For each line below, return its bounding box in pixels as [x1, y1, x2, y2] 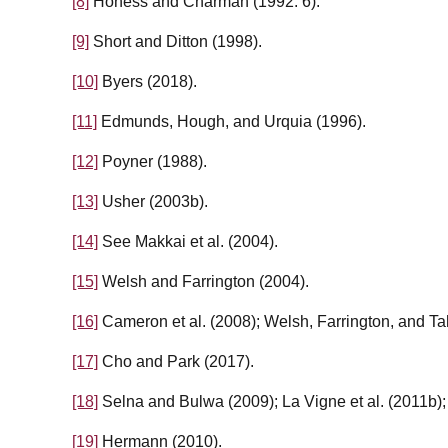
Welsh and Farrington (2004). [98, 273, 309, 291]
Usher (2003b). [98, 193, 208, 211]
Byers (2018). [98, 73, 197, 91]
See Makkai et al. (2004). [98, 233, 278, 251]
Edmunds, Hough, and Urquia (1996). [97, 113, 366, 131]
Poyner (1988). [98, 153, 207, 171]
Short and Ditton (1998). [89, 33, 262, 51]
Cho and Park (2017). [98, 353, 254, 371]
